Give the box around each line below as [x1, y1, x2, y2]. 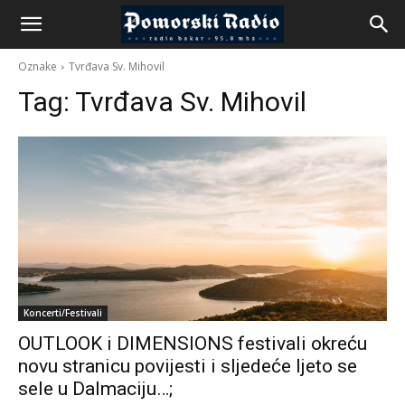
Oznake [18, 59, 57, 74]
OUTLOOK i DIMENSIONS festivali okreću [18, 333, 367, 354]
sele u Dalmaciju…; [18, 378, 173, 400]
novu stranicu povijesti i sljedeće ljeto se [18, 355, 357, 377]
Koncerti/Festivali [24, 306, 102, 319]
